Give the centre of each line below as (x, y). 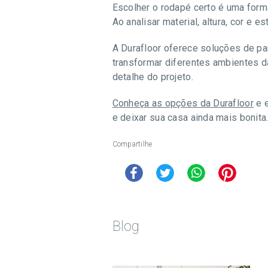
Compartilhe (132, 144)
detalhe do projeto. (153, 77)
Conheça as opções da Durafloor (183, 103)
